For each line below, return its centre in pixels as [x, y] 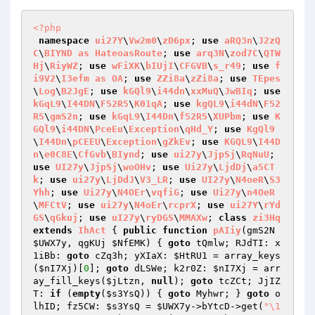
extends [53, 230]
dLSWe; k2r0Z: [171, 268]
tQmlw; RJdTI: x [236, 243]
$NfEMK [129, 243]
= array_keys [244, 256]
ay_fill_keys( [70, 281]
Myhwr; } [219, 294]
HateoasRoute [129, 53]
